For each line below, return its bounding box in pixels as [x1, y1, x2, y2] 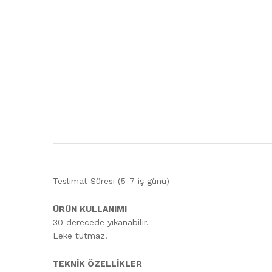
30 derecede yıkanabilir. [53, 217, 149, 227]
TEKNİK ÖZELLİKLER [53, 258, 142, 268]
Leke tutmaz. [53, 230, 107, 240]
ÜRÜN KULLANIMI [53, 203, 127, 214]
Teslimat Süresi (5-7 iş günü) [53, 176, 169, 186]
